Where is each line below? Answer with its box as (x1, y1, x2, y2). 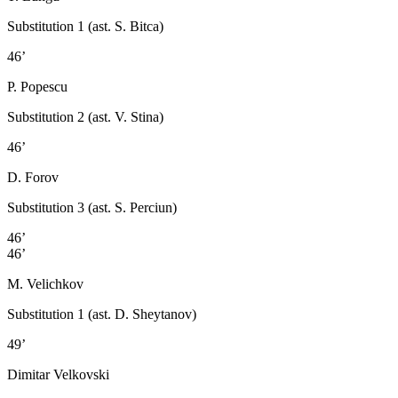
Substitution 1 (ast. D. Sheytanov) (7, 306, 196, 322)
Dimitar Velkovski (7, 366, 109, 382)
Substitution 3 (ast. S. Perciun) (7, 199, 177, 215)
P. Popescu (7, 78, 68, 94)
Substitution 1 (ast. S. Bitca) (7, 18, 163, 34)
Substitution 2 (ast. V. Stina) (7, 108, 163, 124)
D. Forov (7, 169, 59, 185)
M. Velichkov (7, 275, 84, 291)
